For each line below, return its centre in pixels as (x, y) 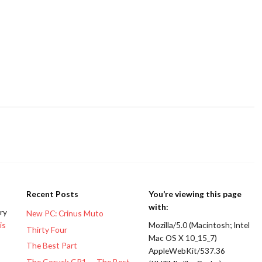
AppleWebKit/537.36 (187, 250)
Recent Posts (53, 194)
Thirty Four (47, 229)
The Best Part (52, 246)
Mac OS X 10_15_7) (182, 237)
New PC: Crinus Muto (65, 213)
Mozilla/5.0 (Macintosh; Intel (199, 225)
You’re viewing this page (195, 194)
